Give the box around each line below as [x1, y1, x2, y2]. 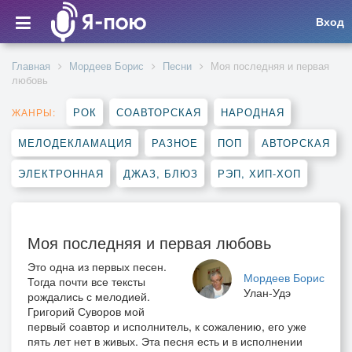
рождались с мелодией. [27, 288, 150, 304]
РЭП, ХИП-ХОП [218, 166, 301, 181]
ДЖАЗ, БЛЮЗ [123, 166, 198, 181]
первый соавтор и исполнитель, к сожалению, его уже [27, 318, 306, 334]
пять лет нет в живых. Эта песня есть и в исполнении [27, 333, 302, 349]
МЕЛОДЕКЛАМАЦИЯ [18, 135, 132, 150]
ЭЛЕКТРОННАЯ [18, 166, 104, 181]
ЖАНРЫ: [12, 105, 56, 119]
